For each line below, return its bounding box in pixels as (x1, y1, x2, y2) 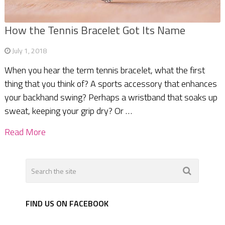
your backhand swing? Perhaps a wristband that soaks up (4, 90, 217, 104)
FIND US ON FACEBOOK (26, 197, 109, 210)
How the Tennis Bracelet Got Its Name (4, 22, 185, 39)
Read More (4, 125, 46, 139)
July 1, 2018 (12, 45, 47, 56)
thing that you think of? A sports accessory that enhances (4, 77, 217, 91)
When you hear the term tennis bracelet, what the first (4, 63, 205, 77)
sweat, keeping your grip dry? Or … (4, 104, 132, 118)
